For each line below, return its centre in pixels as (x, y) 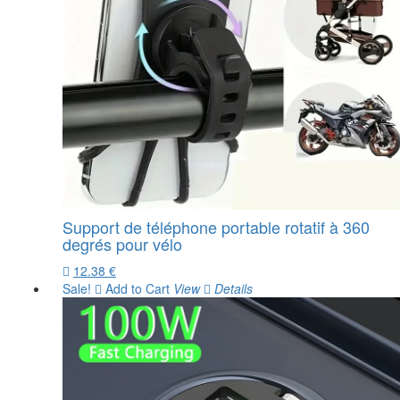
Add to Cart (136, 288)
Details (232, 288)
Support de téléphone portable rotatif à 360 (216, 227)
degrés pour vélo (122, 244)
